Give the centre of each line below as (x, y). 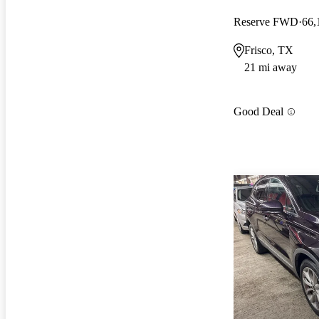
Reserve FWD (266, 21)
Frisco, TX (269, 50)
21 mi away (271, 67)
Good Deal (258, 112)
